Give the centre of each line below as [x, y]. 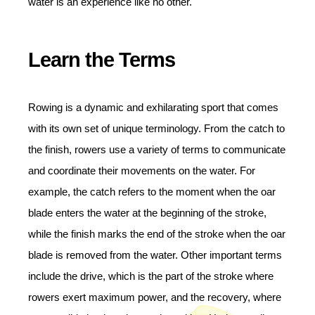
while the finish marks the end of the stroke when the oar [157, 234]
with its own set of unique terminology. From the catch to [156, 128]
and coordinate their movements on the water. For [142, 171]
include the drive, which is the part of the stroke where [151, 276]
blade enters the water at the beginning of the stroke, [147, 213]
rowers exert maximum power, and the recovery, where [155, 297]
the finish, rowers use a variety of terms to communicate [157, 149]
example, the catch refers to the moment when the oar [152, 192]
